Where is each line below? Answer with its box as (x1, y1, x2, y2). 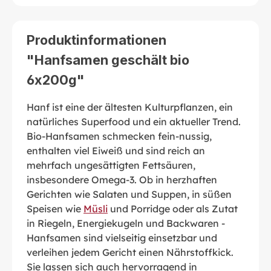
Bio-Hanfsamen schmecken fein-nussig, (27, 129, 212, 142)
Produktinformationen (27, 31, 166, 48)
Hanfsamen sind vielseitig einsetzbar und (27, 231, 217, 244)
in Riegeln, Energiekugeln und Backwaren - (27, 217, 225, 229)
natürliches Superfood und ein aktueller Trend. (27, 115, 241, 128)
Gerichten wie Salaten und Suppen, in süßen (27, 188, 232, 200)
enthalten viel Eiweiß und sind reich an (27, 144, 205, 157)
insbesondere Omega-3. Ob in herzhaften (27, 173, 217, 186)
